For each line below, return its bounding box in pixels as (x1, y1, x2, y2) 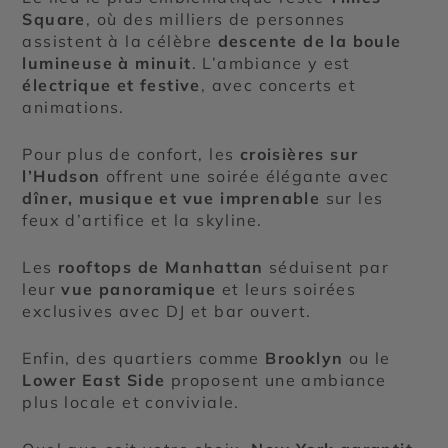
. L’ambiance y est (191, 53, 351, 74)
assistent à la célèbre (22, 31, 218, 52)
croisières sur (239, 144, 359, 165)
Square (22, 9, 86, 30)
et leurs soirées (216, 279, 357, 300)
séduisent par (263, 257, 390, 278)
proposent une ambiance (165, 370, 387, 391)
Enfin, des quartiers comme (22, 348, 266, 369)
